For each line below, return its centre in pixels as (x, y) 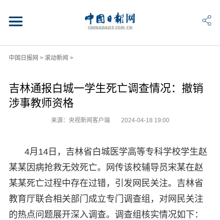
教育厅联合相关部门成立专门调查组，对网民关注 (106, 199)
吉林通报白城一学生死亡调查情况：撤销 (106, 88)
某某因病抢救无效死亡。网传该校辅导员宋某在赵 (106, 167)
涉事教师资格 (41, 103)
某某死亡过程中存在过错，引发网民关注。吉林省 (106, 183)
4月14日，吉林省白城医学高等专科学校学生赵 (116, 151)
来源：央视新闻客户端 (81, 120)
